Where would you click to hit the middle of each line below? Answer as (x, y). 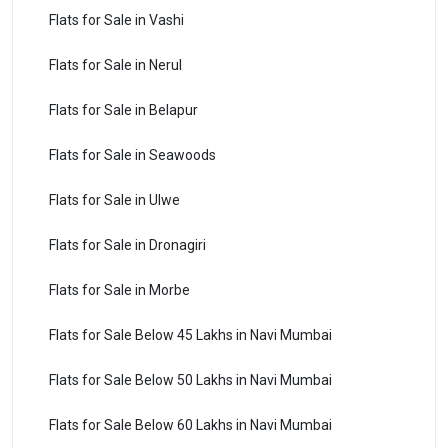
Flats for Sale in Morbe (119, 289)
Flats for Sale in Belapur (123, 109)
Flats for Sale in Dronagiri (127, 244)
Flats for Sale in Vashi (116, 19)
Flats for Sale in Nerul (115, 64)
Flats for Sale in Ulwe (114, 199)
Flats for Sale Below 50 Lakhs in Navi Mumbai (190, 379)
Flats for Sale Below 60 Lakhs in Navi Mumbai (190, 424)
